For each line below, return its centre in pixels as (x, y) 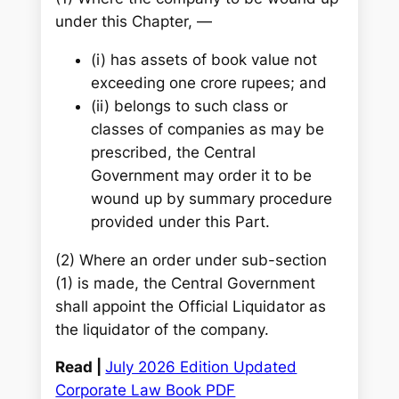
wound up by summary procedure (212, 198)
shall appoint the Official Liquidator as (191, 306)
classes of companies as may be (208, 129)
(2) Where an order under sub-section (191, 260)
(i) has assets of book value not (204, 59)
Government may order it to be (202, 175)
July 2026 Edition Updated (201, 367)
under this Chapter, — (134, 21)
